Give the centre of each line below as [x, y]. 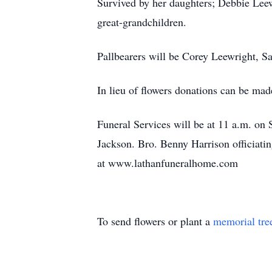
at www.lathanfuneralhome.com [168, 163]
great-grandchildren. [142, 22]
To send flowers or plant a [155, 221]
